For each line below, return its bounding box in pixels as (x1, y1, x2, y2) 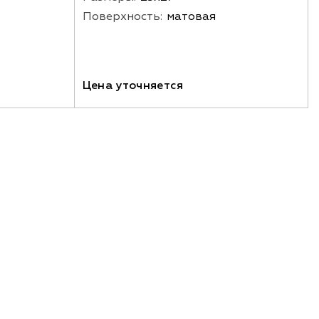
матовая (166, 9, 216, 23)
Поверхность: (82, 9, 162, 23)
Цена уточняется (82, 78, 184, 93)
